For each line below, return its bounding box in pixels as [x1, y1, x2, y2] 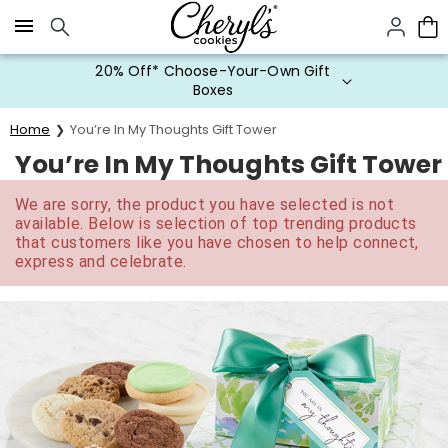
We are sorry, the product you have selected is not [15, 195, 395, 214]
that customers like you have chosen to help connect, [15, 233, 419, 252]
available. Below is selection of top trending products [15, 214, 417, 233]
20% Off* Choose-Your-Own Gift [95, 61, 331, 81]
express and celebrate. [15, 252, 187, 271]
